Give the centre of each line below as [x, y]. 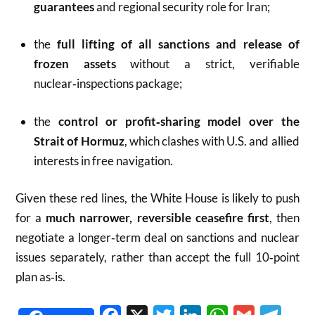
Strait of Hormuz [79, 141]
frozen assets [75, 64]
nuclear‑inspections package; [108, 83]
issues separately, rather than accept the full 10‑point [157, 257]
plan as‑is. [41, 277]
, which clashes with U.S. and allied [212, 141]
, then [284, 218]
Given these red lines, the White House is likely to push [157, 198]
